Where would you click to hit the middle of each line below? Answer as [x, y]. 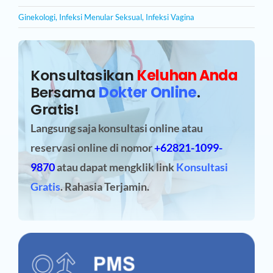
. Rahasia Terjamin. [105, 186]
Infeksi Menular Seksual [100, 17]
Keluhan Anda [187, 75]
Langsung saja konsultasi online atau [116, 128]
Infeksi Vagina [170, 17]
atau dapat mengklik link [115, 167]
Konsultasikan [83, 75]
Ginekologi [37, 17]
